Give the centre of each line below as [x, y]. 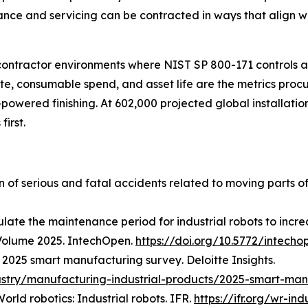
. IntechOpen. [99, 240]
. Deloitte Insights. [228, 260]
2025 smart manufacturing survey [92, 260]
